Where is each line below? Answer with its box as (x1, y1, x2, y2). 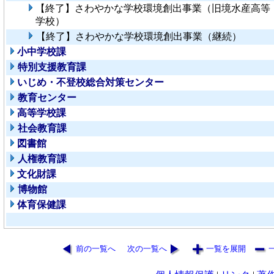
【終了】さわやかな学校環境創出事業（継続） (36, 31, 242, 42)
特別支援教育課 (18, 62, 86, 73)
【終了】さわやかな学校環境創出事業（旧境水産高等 (35, 3, 270, 14)
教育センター (18, 92, 76, 103)
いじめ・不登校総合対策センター (17, 77, 164, 88)
